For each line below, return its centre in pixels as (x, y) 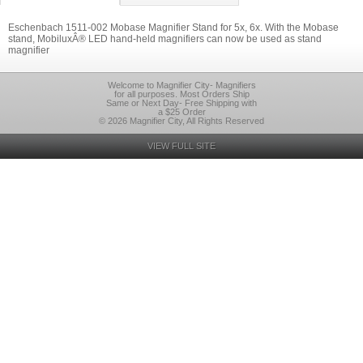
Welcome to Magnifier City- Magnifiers (181, 85)
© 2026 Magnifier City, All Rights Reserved (181, 121)
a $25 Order (181, 112)
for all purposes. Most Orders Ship (181, 94)
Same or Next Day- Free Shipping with (181, 103)
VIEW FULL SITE (181, 146)
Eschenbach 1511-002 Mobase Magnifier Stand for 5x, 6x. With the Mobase (173, 28)
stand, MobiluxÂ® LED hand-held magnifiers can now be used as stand (165, 39)
